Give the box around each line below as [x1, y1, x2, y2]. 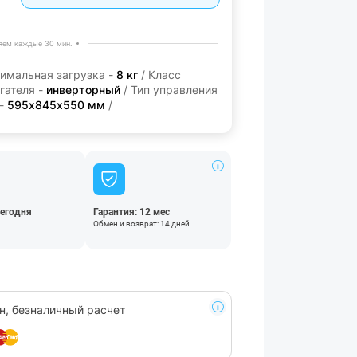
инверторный [46, 83, 120, 96]
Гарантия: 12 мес [93, 206, 171, 218]
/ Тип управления [120, 83, 218, 96]
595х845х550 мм [7, 98, 105, 112]
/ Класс [138, 68, 181, 81]
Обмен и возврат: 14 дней [93, 219, 190, 228]
